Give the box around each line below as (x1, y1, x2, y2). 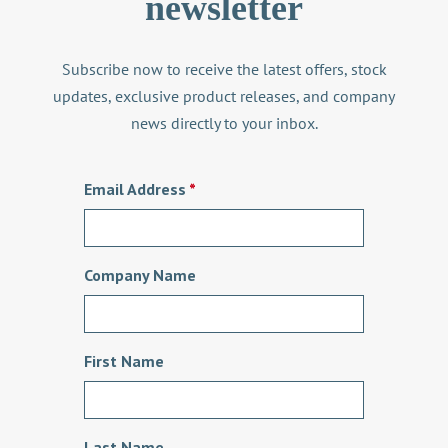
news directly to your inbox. (130, 113, 318, 134)
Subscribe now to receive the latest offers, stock (61, 59, 387, 80)
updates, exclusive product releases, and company (53, 86, 395, 107)
